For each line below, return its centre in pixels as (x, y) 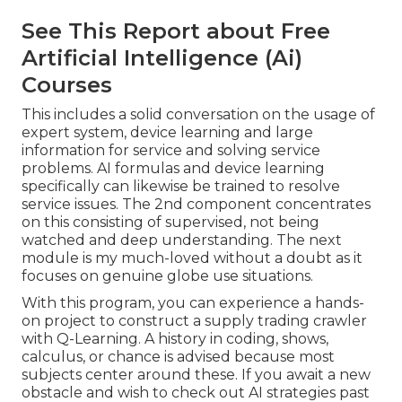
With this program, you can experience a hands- (193, 303)
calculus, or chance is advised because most (178, 357)
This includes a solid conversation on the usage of (198, 115)
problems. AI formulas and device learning (173, 169)
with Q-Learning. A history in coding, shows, (175, 339)
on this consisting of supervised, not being (170, 223)
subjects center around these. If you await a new (196, 375)
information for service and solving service (171, 151)
